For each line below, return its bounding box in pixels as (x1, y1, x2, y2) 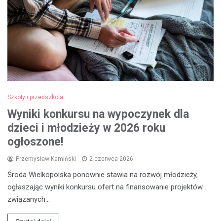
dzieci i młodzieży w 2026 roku (7, 121, 165, 135)
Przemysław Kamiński (16, 155, 76, 163)
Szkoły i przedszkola (7, 94, 63, 101)
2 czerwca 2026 (89, 155, 133, 163)
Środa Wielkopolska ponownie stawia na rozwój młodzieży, (7, 170, 198, 180)
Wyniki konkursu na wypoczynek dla (7, 108, 189, 121)
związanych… (7, 195, 50, 204)
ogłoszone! (7, 135, 63, 149)
